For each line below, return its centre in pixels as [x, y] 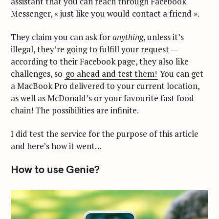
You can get [181, 74]
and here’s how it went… [56, 146]
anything [128, 37]
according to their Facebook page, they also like [100, 62]
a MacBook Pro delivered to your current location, [105, 86]
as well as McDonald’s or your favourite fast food [102, 98]
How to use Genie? [55, 169]
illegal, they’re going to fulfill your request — [94, 49]
